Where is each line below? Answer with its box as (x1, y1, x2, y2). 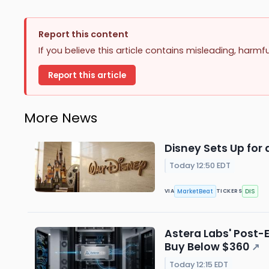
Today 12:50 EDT (169, 160, 231, 171)
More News (24, 108, 97, 127)
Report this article (48, 69, 126, 81)
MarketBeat (177, 187, 214, 195)
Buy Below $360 (165, 240, 249, 255)
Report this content (38, 28, 128, 41)
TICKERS (216, 187, 243, 195)
